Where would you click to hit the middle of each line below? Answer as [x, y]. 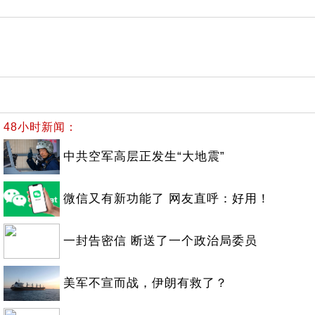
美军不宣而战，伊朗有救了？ [146, 283]
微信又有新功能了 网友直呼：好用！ [167, 199]
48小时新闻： [40, 127]
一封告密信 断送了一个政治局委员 [160, 241]
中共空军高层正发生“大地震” [144, 156]
